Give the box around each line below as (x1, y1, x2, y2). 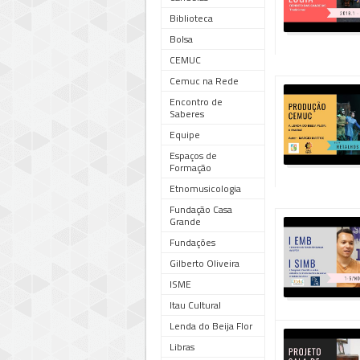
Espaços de (170, 148, 217, 163)
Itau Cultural (170, 297, 221, 313)
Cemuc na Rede (170, 73, 239, 88)
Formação (170, 160, 211, 175)
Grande (170, 214, 201, 229)
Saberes (170, 106, 204, 121)
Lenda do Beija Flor (170, 318, 252, 333)
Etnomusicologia (170, 181, 241, 196)
